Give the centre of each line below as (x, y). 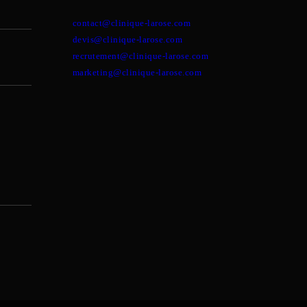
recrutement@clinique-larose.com (140, 56)
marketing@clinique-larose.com (137, 72)
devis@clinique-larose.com (127, 39)
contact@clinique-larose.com (132, 23)
